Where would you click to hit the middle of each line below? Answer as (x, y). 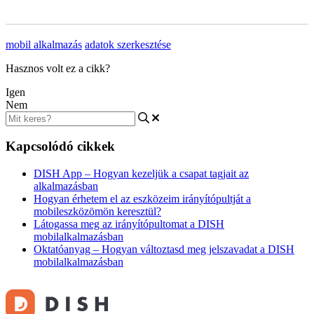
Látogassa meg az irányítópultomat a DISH (129, 224)
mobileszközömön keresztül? (97, 211)
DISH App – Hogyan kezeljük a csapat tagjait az (141, 173)
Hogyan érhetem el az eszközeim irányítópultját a (142, 198)
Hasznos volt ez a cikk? (58, 68)
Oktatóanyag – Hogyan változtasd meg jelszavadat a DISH (164, 249)
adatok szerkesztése (128, 44)
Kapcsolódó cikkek (60, 146)
